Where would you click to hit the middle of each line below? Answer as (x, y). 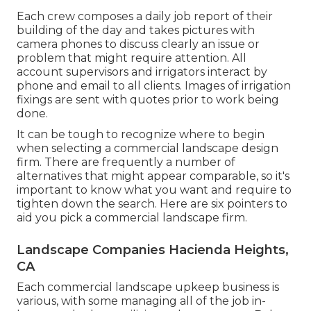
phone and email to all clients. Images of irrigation (154, 85)
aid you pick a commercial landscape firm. (132, 217)
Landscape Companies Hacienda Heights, (153, 250)
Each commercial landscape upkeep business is (148, 287)
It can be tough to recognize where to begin (141, 134)
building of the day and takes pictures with (136, 30)
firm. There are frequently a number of (126, 162)
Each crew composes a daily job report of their (145, 16)
